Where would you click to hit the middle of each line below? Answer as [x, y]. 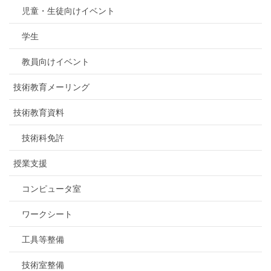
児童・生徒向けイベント [68, 11]
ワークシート [47, 214]
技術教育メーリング [51, 87]
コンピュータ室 [51, 188]
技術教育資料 [39, 112]
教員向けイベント [56, 61]
